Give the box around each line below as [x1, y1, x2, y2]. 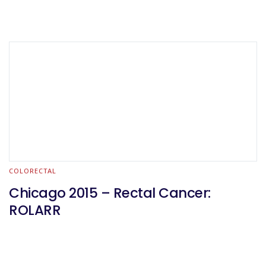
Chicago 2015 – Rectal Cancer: [9, 183, 211, 202]
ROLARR [9, 201, 61, 220]
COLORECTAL [9, 166, 56, 175]
